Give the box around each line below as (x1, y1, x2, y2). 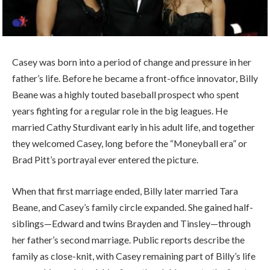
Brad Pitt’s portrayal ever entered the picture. (12, 154, 198, 166)
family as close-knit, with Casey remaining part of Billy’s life (12, 250, 256, 262)
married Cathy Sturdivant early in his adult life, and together (12, 121, 255, 133)
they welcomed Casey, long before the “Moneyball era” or (12, 137, 247, 149)
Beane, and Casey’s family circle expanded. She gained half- (12, 201, 253, 213)
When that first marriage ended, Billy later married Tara (12, 184, 238, 196)
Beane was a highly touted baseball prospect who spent (12, 89, 239, 101)
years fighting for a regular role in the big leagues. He (12, 105, 228, 117)
